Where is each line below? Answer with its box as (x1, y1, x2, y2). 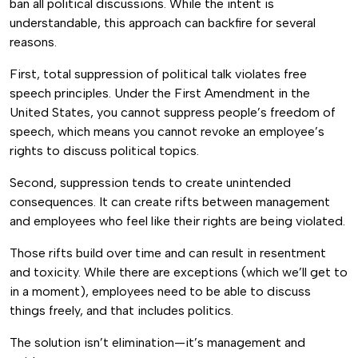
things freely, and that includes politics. (10, 303, 233, 318)
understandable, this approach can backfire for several (10, 15, 316, 30)
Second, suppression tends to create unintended (10, 175, 291, 190)
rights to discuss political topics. (10, 143, 202, 158)
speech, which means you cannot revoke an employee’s (10, 124, 324, 139)
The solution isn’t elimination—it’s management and (10, 335, 305, 350)
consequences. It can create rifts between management (10, 194, 330, 209)
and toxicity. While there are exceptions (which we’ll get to (10, 265, 348, 280)
